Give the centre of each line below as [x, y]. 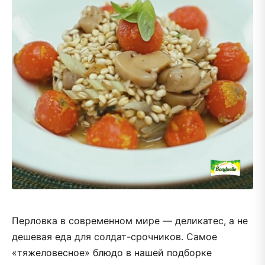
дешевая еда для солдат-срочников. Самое [114, 236]
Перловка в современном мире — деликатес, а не [130, 220]
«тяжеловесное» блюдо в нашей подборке [112, 252]
